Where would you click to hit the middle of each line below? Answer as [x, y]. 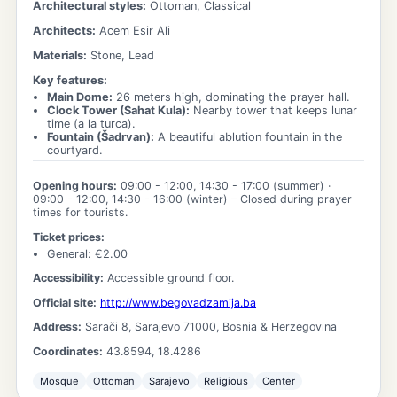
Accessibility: [68, 278]
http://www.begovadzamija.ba [178, 302]
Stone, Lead [122, 55]
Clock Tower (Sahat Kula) [117, 110]
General [67, 253]
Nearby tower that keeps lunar [275, 110]
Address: [57, 327]
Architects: [64, 31]
